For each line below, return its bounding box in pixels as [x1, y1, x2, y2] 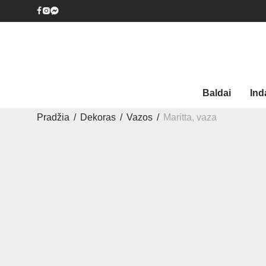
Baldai [202, 87, 231, 98]
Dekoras [80, 112, 116, 122]
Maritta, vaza [163, 112, 217, 122]
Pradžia [37, 112, 69, 122]
